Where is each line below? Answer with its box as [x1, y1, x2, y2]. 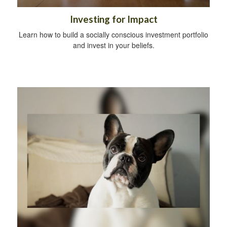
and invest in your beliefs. [72, 40, 155, 51]
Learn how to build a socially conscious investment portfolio [19, 29, 208, 40]
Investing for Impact [69, 14, 158, 25]
